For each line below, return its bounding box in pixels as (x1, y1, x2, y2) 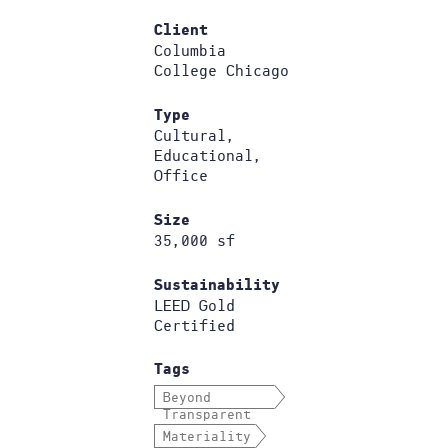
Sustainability (154, 278, 280, 294)
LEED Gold (154, 298, 235, 314)
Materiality (163, 430, 251, 444)
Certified (154, 318, 235, 334)
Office (154, 168, 208, 184)
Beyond (163, 391, 211, 405)
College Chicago (154, 63, 289, 79)
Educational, (154, 148, 262, 164)
